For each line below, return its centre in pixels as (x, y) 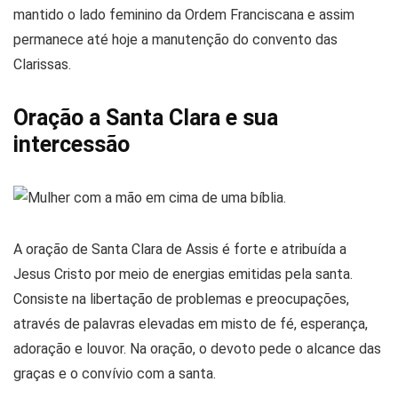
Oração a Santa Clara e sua (146, 117)
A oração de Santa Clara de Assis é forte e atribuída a (180, 249)
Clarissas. (42, 64)
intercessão (72, 144)
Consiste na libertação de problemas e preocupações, (181, 298)
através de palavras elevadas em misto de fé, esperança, (191, 323)
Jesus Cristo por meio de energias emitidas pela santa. (183, 274)
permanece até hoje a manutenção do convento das (175, 39)
